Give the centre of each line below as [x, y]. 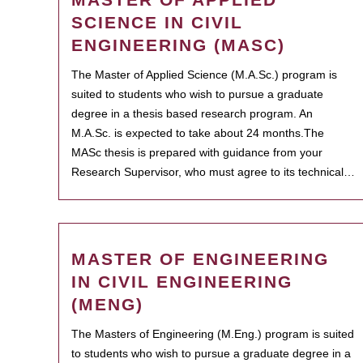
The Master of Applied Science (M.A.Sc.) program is [204, 75]
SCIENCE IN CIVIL [157, 22]
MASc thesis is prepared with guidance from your [197, 152]
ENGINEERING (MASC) [178, 45]
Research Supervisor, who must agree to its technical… [213, 172]
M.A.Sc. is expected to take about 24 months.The [198, 133]
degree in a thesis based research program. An [192, 113]
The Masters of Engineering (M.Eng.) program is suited [213, 334]
